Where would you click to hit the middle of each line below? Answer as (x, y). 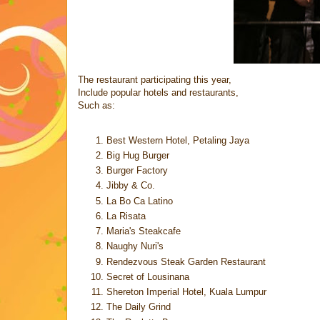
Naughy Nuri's (135, 246)
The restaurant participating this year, (155, 79)
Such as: (96, 105)
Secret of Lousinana (148, 276)
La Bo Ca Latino (140, 201)
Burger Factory (137, 171)
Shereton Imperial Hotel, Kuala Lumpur (186, 292)
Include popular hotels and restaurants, (158, 92)
